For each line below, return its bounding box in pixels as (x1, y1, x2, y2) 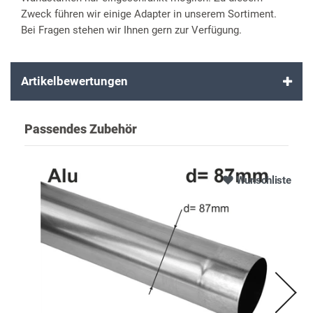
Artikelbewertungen (21, 74, 128, 89)
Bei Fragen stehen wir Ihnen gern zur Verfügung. (21, 24, 242, 37)
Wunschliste (235, 173, 291, 187)
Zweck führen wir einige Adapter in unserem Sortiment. (21, 8, 277, 21)
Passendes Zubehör (24, 122, 137, 137)
